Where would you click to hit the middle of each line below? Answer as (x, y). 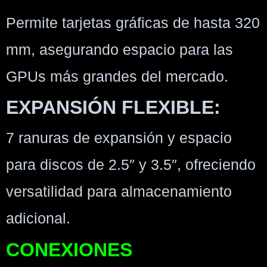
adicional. (38, 218)
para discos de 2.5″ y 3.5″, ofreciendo (131, 165)
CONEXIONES (69, 249)
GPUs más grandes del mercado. (117, 76)
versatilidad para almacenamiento (119, 192)
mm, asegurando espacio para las (119, 49)
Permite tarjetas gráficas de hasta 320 (133, 22)
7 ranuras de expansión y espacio (119, 138)
